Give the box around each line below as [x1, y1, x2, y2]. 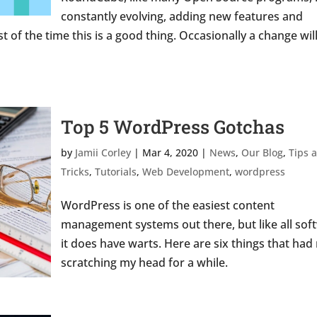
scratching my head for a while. [60, 255, 228, 270]
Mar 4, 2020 [142, 146, 198, 159]
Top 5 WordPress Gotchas [60, 115, 284, 139]
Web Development [142, 165, 229, 178]
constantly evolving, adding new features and [60, 8, 303, 24]
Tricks [60, 165, 89, 178]
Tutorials [94, 165, 137, 178]
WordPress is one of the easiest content [60, 197, 275, 213]
